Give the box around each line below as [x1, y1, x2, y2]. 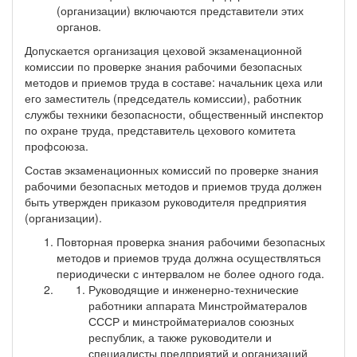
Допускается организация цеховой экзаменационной [25, 41, 302, 58]
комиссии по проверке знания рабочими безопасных [25, 57, 302, 74]
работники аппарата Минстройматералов [88, 296, 307, 313]
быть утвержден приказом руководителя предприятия [25, 193, 307, 210]
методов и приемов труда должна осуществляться [57, 249, 321, 265]
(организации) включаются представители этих [57, 2, 304, 18]
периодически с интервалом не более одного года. [57, 265, 324, 281]
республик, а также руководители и [88, 328, 272, 345]
